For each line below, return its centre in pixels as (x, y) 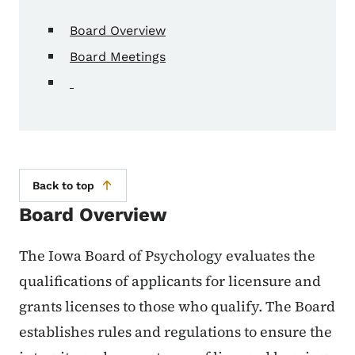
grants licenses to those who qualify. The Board (177, 307)
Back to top (63, 186)
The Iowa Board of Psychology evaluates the (167, 256)
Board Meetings (118, 57)
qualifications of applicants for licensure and (170, 281)
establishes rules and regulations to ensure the (176, 332)
